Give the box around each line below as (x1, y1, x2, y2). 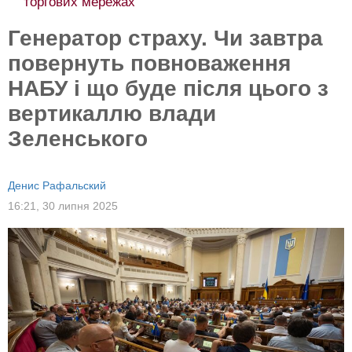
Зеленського (8, 126, 148, 151)
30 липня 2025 (42, 200, 118, 212)
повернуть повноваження (8, 51, 291, 75)
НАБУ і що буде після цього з (8, 76, 328, 101)
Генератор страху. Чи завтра (8, 26, 323, 50)
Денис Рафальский (8, 179, 106, 192)
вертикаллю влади (8, 101, 216, 126)
